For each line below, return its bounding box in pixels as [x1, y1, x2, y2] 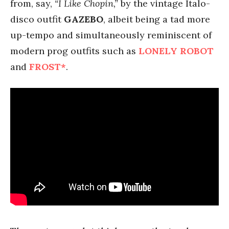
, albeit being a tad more [103, 13, 210, 25]
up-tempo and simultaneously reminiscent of [10, 29, 212, 41]
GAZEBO [64, 13, 103, 25]
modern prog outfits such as [10, 45, 139, 57]
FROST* [29, 61, 66, 73]
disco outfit [10, 13, 64, 25]
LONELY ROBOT [139, 45, 214, 57]
